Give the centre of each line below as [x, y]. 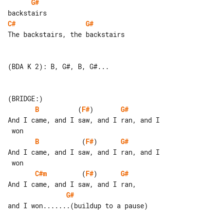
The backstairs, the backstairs [66, 34]
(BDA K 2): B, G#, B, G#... [58, 66]
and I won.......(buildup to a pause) [78, 205]
